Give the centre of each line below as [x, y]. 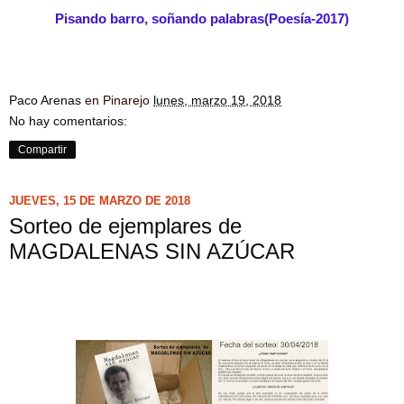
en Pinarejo [119, 100]
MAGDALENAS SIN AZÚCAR [152, 251]
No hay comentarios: [68, 120]
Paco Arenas [45, 100]
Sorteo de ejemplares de [125, 225]
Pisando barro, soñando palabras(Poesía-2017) [202, 18]
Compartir [42, 149]
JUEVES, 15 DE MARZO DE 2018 [100, 201]
